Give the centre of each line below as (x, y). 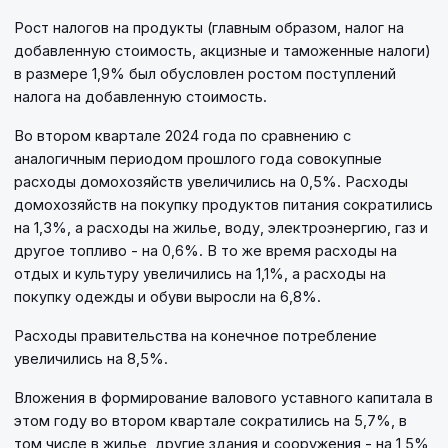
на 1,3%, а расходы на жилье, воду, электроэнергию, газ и (221, 228)
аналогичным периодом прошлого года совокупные (198, 159)
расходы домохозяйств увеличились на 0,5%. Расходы (211, 182)
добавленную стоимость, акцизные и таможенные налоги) (222, 51)
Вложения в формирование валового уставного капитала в (223, 398)
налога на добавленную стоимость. (140, 97)
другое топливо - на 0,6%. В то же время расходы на (205, 251)
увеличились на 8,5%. (91, 359)
